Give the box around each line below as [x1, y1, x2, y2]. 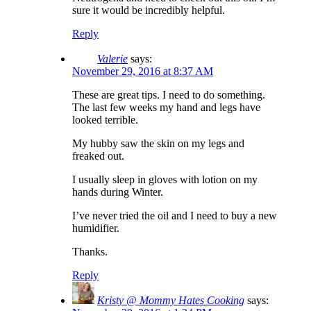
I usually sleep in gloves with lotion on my [72, 174, 258, 186]
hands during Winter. [72, 186, 163, 199]
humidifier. [72, 222, 119, 235]
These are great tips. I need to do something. [72, 89, 265, 101]
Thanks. [72, 246, 108, 258]
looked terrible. [72, 114, 138, 126]
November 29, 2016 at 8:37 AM [72, 65, 213, 78]
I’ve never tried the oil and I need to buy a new [72, 210, 277, 222]
